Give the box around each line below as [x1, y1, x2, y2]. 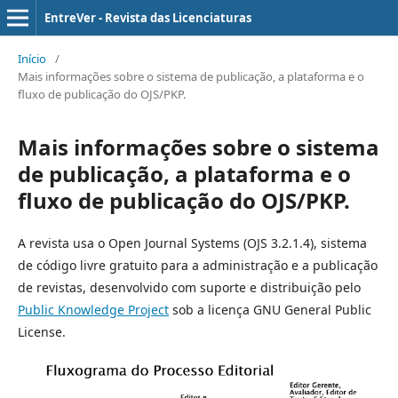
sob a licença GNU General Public [169, 301, 371, 318]
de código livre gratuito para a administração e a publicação [18, 257, 378, 274]
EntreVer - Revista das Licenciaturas [44, 10, 251, 26]
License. [18, 323, 66, 340]
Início [18, 51, 46, 67]
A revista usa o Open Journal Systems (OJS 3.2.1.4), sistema [18, 235, 367, 251]
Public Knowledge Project [18, 301, 169, 318]
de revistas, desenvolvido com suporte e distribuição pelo [18, 279, 361, 296]
